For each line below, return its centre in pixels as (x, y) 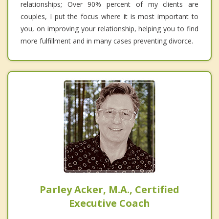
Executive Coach (109, 203)
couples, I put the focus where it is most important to (109, 16)
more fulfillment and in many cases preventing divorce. (107, 41)
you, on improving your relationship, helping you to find (109, 28)
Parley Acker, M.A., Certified (109, 189)
